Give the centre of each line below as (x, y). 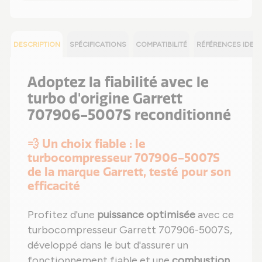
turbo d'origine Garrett (105, 98)
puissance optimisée (146, 214)
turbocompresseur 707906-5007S (124, 157)
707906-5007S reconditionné (129, 114)
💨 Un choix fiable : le (87, 143)
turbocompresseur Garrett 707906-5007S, (130, 230)
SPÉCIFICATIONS (98, 44)
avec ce (215, 214)
